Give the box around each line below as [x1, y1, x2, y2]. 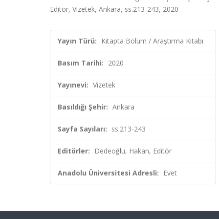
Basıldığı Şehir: [58, 102, 108, 111]
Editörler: [58, 146, 90, 155]
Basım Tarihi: [58, 58, 104, 67]
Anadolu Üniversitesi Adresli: [58, 168, 159, 177]
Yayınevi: [58, 80, 88, 89]
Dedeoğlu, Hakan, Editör [94, 146, 172, 155]
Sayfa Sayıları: [58, 124, 107, 133]
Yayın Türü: [58, 36, 97, 45]
